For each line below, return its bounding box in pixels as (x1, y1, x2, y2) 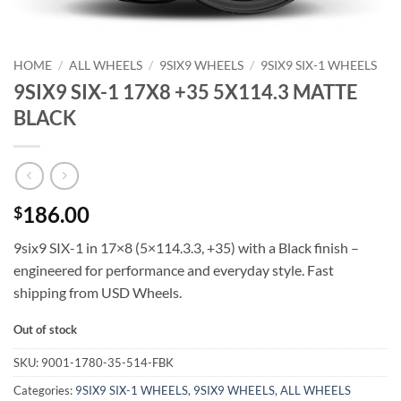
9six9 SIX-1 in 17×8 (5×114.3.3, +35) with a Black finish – (13, 239, 359, 257)
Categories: (13, 383, 75, 398)
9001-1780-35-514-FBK (41, 355, 174, 371)
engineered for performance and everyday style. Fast (13, 261, 334, 279)
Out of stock (13, 322, 77, 337)
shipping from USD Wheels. (13, 284, 182, 302)
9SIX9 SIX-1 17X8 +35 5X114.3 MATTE (13, 79, 358, 104)
